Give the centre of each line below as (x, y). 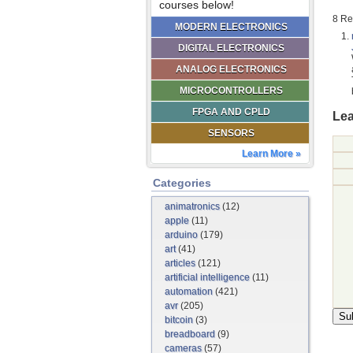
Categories (182, 183)
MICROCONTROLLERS (231, 91)
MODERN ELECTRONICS (231, 27)
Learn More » (271, 154)
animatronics (192, 206)
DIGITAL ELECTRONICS (231, 48)
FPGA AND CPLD (231, 112)
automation (189, 292)
